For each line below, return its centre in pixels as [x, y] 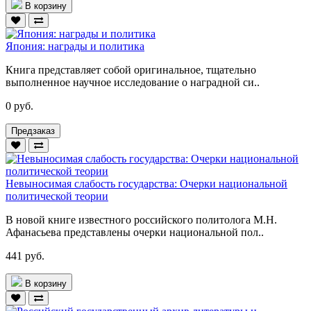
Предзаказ [33, 131]
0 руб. [19, 106]
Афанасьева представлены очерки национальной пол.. [135, 232]
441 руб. [25, 255]
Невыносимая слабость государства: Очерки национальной [146, 183]
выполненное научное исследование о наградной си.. [133, 82]
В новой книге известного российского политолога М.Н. [141, 219]
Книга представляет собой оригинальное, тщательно [131, 69]
